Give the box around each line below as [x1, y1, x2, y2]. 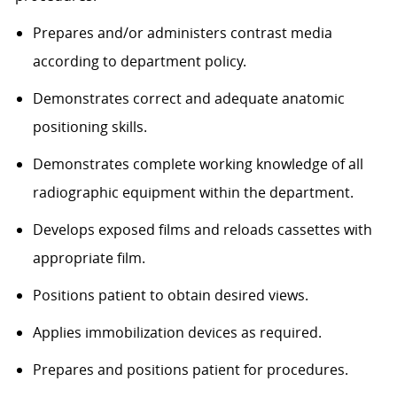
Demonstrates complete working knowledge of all [32, 154, 363, 175]
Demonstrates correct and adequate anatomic [32, 89, 345, 109]
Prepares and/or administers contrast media [32, 23, 332, 43]
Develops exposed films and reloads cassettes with [32, 220, 372, 240]
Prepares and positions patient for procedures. [32, 360, 348, 380]
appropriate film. [32, 248, 145, 269]
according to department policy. [32, 51, 246, 72]
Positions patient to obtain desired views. [32, 285, 308, 306]
